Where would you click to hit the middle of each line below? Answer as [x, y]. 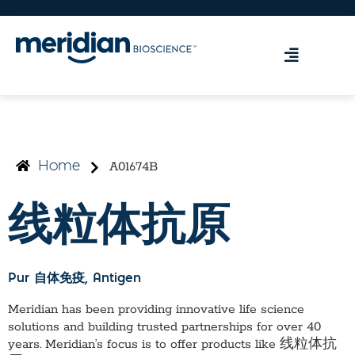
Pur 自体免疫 [46, 279]
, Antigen [113, 279]
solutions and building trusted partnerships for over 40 [164, 328]
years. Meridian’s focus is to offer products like [144, 345]
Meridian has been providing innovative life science [156, 310]
